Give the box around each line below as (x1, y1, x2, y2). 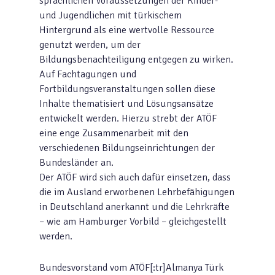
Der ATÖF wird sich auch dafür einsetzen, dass (39, 171, 231, 184)
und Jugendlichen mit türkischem (39, 9, 182, 21)
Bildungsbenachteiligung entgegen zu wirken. (39, 53, 233, 66)
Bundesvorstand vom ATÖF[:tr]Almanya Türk (39, 261, 223, 274)
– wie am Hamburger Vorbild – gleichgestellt (39, 215, 227, 228)
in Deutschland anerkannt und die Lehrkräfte (39, 201, 230, 213)
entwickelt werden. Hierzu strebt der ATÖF (39, 112, 217, 125)
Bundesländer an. (39, 157, 114, 169)
